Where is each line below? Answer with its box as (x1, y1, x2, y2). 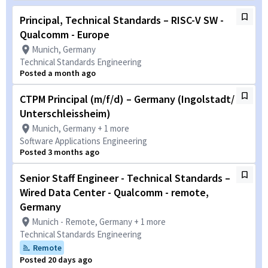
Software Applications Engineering (20, 135, 147, 147)
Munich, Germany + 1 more (32, 123, 129, 134)
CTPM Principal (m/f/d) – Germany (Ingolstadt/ (20, 92, 234, 106)
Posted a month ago (20, 68, 96, 78)
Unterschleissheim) (20, 106, 111, 120)
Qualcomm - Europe (20, 28, 109, 41)
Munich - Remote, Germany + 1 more (32, 216, 166, 227)
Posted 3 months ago (20, 147, 99, 157)
